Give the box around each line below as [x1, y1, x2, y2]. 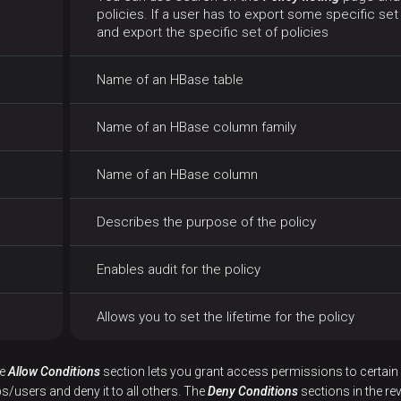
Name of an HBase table [97, 72, 243, 89]
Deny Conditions [208, 384, 298, 399]
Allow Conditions [8, 364, 100, 380]
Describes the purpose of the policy [97, 214, 316, 231]
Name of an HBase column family [97, 119, 296, 136]
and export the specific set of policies [97, 24, 328, 41]
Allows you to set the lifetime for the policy [97, 309, 354, 326]
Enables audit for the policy [97, 261, 260, 278]
